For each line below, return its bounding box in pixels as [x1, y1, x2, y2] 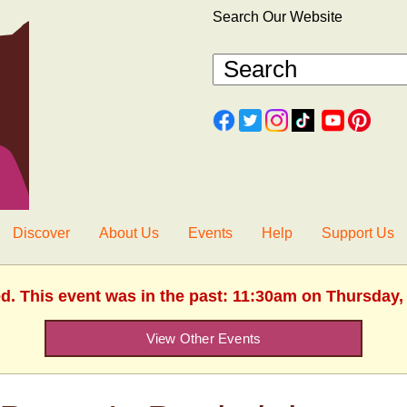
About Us [99, 225, 159, 241]
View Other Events [145, 331, 262, 346]
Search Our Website [213, 9, 342, 25]
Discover [13, 225, 70, 241]
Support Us [322, 225, 394, 241]
